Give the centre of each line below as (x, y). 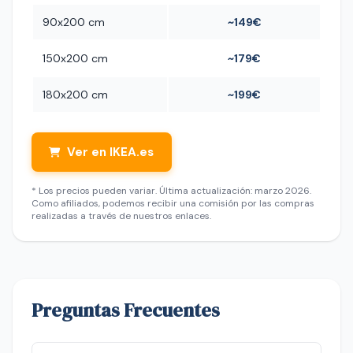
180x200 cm (75, 95)
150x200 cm (75, 58)
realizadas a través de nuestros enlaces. (121, 216)
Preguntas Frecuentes (126, 310)
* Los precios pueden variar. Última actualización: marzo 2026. (171, 191)
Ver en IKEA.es (111, 152)
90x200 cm (74, 22)
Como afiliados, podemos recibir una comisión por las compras (173, 203)
